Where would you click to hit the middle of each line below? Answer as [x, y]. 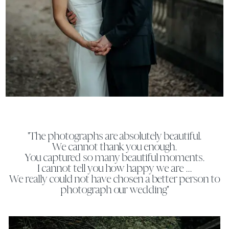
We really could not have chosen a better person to [114, 179]
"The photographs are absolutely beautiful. [114, 136]
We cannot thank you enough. [114, 147]
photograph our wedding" [114, 190]
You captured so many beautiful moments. [114, 158]
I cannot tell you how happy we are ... [114, 169]
